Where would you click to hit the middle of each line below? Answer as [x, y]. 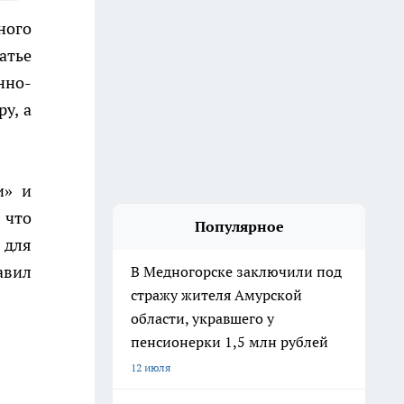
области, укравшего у [202, 318]
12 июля [151, 367]
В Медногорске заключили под [236, 271]
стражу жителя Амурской [216, 295]
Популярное [239, 226]
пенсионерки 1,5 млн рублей [230, 342]
